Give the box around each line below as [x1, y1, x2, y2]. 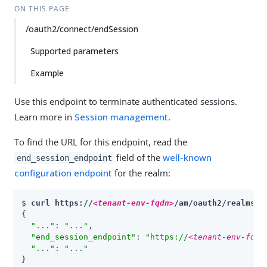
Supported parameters [30, 45, 119, 57]
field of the [114, 151, 163, 163]
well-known [163, 151, 212, 163]
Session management [74, 111, 168, 123]
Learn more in [14, 111, 74, 123]
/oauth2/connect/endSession [26, 23, 138, 35]
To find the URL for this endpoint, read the [14, 136, 187, 148]
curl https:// [31, 198, 93, 207]
